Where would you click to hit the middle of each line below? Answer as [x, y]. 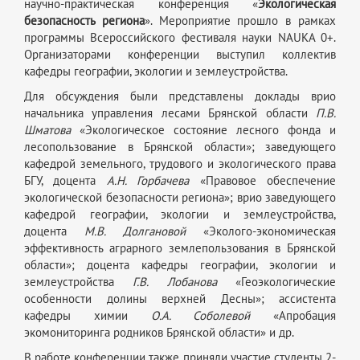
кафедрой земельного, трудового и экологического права [180, 164]
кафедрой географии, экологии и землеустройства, [180, 215]
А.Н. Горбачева [148, 181]
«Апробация [305, 316]
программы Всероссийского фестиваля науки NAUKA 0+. [180, 38]
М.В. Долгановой [135, 232]
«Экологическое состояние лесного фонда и [203, 131]
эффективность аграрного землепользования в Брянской [180, 249]
